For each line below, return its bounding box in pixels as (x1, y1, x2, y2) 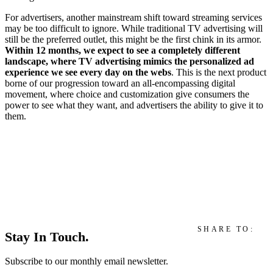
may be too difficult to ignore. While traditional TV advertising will (5, 23, 263, 34)
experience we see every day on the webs (5, 66, 171, 77)
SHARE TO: (197, 224, 254, 233)
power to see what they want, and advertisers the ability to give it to (5, 99, 263, 110)
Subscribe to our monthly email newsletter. (5, 256, 168, 267)
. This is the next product (171, 66, 266, 77)
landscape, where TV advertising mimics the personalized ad (5, 55, 254, 66)
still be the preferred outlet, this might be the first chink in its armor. (5, 34, 261, 44)
